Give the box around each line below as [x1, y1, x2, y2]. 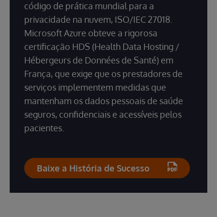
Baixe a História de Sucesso [37, 163, 150, 174]
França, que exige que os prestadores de [24, 68, 183, 79]
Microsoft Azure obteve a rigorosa [24, 28, 157, 39]
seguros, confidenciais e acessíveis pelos [24, 109, 182, 120]
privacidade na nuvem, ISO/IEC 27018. [24, 14, 172, 25]
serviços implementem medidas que [24, 82, 166, 93]
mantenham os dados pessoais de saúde [24, 95, 183, 107]
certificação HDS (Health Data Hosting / [24, 41, 179, 52]
